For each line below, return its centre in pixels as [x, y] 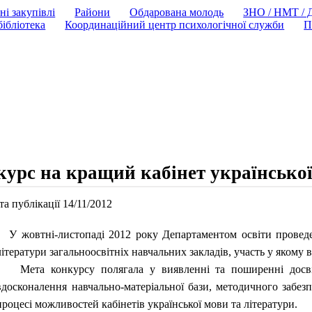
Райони [93, 12]
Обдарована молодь [177, 12]
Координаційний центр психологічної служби [175, 25]
